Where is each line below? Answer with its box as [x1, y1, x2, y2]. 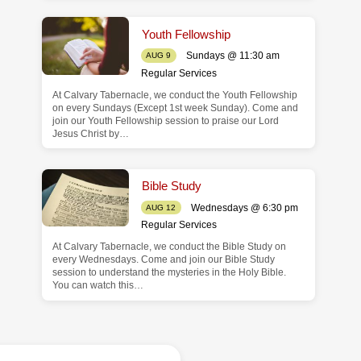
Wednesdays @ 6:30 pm [190, 201, 298, 214]
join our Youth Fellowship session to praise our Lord [52, 115, 279, 126]
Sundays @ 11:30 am [185, 50, 280, 62]
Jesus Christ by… [52, 128, 129, 139]
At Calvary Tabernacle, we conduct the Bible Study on [52, 242, 286, 252]
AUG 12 [146, 202, 176, 212]
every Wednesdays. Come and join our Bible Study [52, 255, 275, 265]
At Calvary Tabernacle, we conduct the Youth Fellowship [52, 89, 297, 100]
